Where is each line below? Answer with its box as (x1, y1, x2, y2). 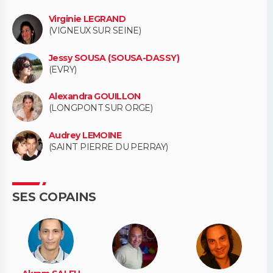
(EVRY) (49, 63, 77, 75)
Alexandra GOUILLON (49, 91, 141, 102)
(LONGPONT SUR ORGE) (49, 102, 153, 114)
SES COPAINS (12, 190, 96, 205)
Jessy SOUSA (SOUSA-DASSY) (49, 52, 179, 63)
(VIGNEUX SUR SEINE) (49, 24, 141, 36)
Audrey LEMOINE (49, 130, 122, 141)
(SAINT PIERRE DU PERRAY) (49, 141, 168, 153)
